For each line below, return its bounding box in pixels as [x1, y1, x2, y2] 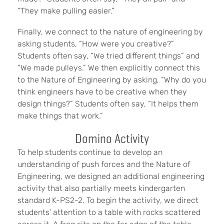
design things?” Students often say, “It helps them [17, 99, 198, 108]
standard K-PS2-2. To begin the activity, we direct [17, 195, 198, 205]
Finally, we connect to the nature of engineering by [17, 27, 203, 36]
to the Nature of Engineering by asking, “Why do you [17, 75, 206, 84]
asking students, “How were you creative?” [17, 39, 174, 48]
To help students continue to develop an [17, 147, 162, 157]
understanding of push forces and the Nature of [17, 159, 190, 169]
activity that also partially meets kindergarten [17, 183, 185, 193]
